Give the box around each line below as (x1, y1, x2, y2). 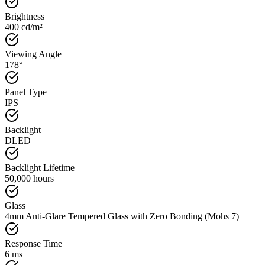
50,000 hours (5, 173, 54, 183)
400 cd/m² (5, 21, 43, 32)
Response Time (5, 238, 62, 248)
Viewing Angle (5, 49, 62, 59)
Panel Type (5, 86, 47, 97)
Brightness (5, 11, 44, 21)
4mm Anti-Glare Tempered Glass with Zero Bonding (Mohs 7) (5, 211, 239, 221)
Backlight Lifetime (5, 162, 75, 173)
